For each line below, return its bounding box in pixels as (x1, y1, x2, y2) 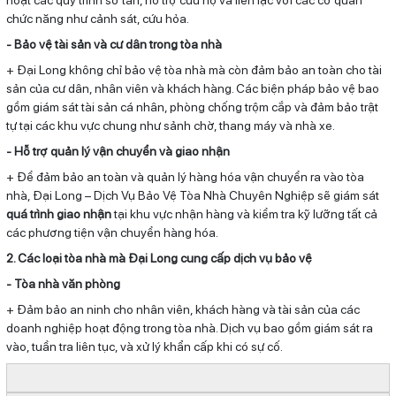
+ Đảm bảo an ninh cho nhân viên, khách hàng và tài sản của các (5, 301, 360, 316)
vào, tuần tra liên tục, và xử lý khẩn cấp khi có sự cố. (5, 339, 283, 354)
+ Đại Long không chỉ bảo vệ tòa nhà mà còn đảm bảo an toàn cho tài (5, 62, 382, 77)
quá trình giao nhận (5, 206, 111, 221)
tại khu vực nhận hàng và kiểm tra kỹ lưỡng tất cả (110, 206, 377, 221)
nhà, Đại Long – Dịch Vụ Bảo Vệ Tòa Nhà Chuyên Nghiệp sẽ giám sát (5, 187, 379, 202)
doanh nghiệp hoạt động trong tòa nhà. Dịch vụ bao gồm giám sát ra (5, 320, 373, 335)
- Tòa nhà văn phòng (5, 276, 120, 291)
